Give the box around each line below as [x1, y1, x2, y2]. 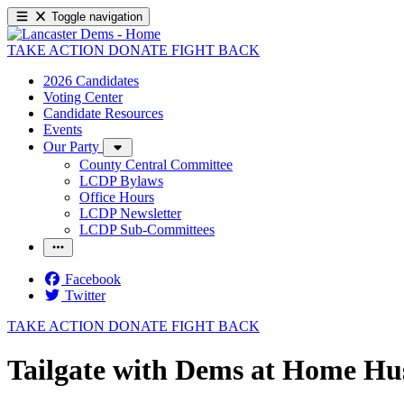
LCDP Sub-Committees [79, 222, 215, 237]
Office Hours [79, 189, 154, 205]
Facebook [65, 271, 121, 287]
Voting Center [43, 89, 123, 105]
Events [43, 122, 82, 137]
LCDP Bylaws [79, 173, 163, 188]
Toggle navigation [51, 10, 143, 23]
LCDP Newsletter [79, 206, 181, 221]
